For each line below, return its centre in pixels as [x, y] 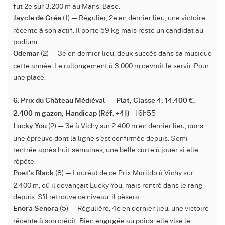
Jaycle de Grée [37, 18]
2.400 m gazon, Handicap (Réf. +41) [71, 114]
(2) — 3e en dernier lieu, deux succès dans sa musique [126, 53]
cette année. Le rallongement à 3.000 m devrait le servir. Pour [111, 66]
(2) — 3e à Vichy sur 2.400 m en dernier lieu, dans [125, 125]
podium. [26, 41]
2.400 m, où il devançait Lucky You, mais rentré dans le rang [108, 185]
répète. [24, 161]
